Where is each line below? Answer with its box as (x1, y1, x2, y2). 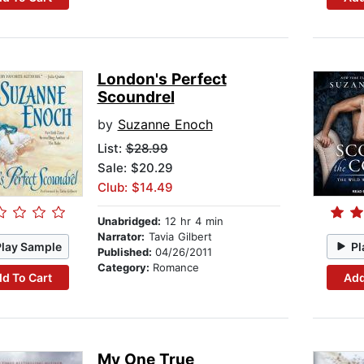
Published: (97, 245, 155, 259)
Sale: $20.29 (97, 160, 173, 176)
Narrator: (97, 230, 145, 244)
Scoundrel (97, 88, 175, 107)
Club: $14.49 (97, 180, 173, 196)
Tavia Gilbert (144, 230, 212, 244)
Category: (97, 261, 153, 275)
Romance (152, 261, 199, 275)
